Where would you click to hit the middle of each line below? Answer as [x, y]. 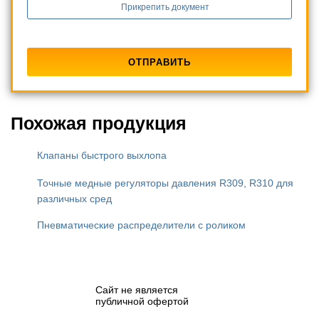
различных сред [74, 199]
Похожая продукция [99, 123]
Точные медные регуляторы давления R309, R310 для [165, 183]
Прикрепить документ [165, 7]
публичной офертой [142, 302]
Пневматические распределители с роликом [141, 225]
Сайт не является [137, 290]
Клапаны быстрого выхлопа [102, 156]
